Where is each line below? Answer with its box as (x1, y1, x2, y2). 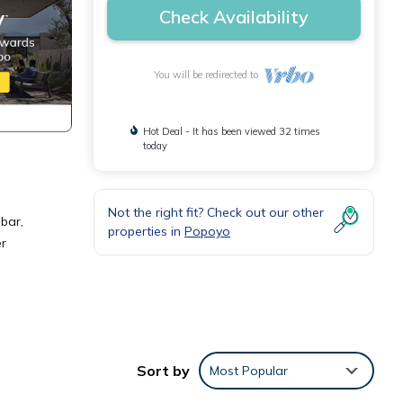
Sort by (137, 361, 190, 380)
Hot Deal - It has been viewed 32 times (143, 125, 321, 138)
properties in (108, 223, 184, 239)
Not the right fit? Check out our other (108, 204, 324, 220)
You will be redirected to (153, 68, 264, 81)
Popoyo (184, 223, 230, 239)
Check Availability (159, 5, 309, 28)
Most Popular (210, 362, 288, 379)
